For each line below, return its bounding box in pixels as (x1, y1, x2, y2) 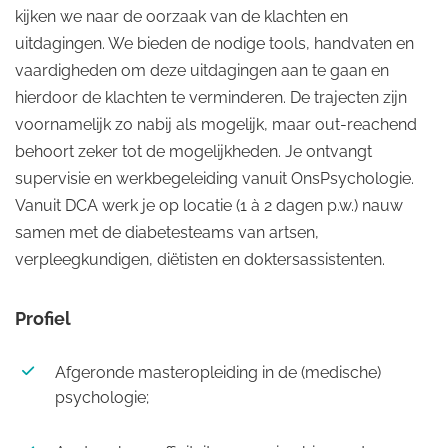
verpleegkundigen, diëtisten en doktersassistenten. (15, 250, 385, 269)
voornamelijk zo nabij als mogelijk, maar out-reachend (15, 115, 417, 134)
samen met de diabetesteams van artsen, (15, 223, 319, 242)
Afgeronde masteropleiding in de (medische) (55, 363, 381, 382)
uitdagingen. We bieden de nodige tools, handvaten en (15, 34, 414, 53)
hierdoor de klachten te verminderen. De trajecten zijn (15, 88, 407, 107)
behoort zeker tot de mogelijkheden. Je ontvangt (15, 142, 372, 161)
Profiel (15, 308, 71, 329)
